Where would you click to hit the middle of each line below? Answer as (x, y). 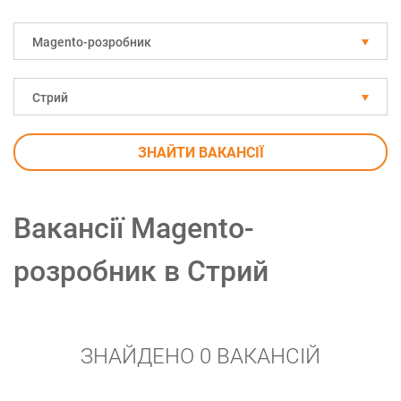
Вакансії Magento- (134, 228)
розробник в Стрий (141, 271)
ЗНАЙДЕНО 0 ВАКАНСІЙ (200, 356)
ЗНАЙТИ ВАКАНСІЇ (200, 153)
